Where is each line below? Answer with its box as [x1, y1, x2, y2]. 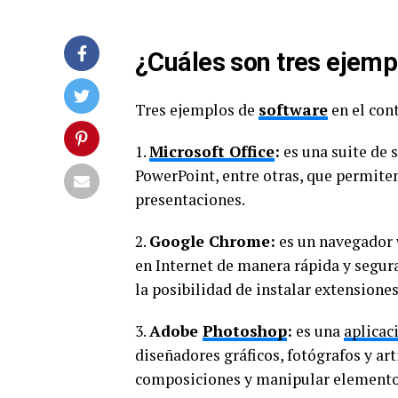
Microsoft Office [149, 141, 275, 162]
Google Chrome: [149, 231, 275, 251]
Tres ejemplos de [135, 99, 259, 120]
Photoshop [203, 321, 287, 341]
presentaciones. [135, 189, 245, 210]
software [259, 99, 328, 120]
